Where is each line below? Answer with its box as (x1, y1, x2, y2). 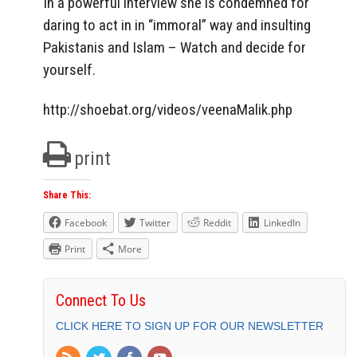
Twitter (139, 216, 171, 230)
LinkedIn (264, 216, 300, 230)
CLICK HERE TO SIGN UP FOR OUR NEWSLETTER (56, 320, 324, 333)
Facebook (65, 216, 107, 230)
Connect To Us (56, 291, 146, 311)
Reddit (203, 216, 231, 230)
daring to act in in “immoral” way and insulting (43, 15, 311, 34)
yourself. (43, 60, 96, 79)
